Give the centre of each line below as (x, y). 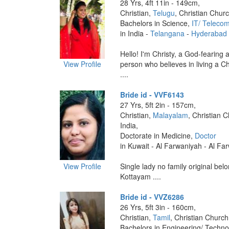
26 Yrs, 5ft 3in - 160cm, (158, 207)
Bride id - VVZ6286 (152, 197)
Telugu (164, 13)
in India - (135, 33)
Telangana (167, 33)
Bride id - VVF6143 (152, 95)
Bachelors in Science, (156, 23)
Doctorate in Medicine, (157, 135)
